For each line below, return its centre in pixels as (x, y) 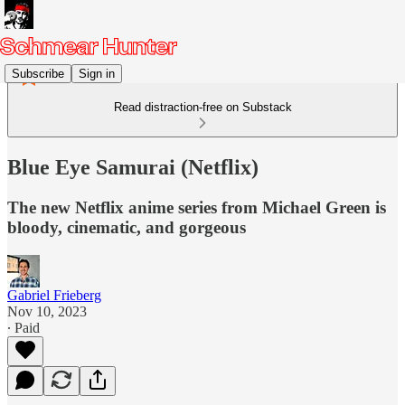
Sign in (97, 73)
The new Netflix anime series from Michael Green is (197, 207)
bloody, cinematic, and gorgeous (127, 227)
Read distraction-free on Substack (202, 107)
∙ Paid (24, 327)
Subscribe (38, 73)
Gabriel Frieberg (54, 295)
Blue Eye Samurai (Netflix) (133, 167)
